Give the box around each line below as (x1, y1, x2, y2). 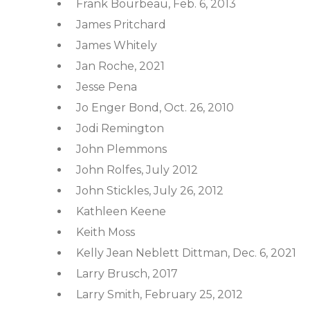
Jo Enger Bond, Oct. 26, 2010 (76, 101, 234, 114)
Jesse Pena (76, 80, 137, 93)
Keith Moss (76, 226, 135, 239)
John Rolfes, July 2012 (76, 163, 198, 176)
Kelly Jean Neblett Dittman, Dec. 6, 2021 (76, 246, 296, 259)
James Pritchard (76, 18, 166, 31)
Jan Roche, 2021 (76, 60, 165, 73)
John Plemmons (76, 143, 167, 156)
